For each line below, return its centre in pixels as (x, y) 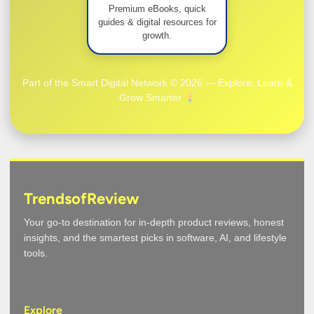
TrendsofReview (81, 199)
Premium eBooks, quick (157, 8)
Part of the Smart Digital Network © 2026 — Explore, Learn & (157, 83)
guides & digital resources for (157, 22)
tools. (36, 253)
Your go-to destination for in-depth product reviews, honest (154, 223)
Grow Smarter (151, 98)
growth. (157, 35)
